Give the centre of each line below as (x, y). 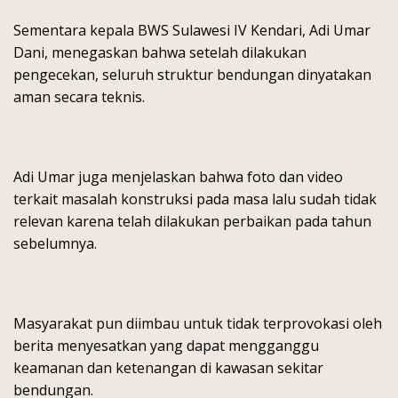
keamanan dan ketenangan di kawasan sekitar (168, 368)
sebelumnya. (55, 244)
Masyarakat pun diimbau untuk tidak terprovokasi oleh (198, 324)
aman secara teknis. (79, 97)
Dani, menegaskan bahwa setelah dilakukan (160, 53)
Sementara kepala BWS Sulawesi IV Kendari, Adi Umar (192, 31)
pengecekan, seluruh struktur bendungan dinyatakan (192, 75)
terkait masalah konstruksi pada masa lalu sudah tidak (195, 199)
